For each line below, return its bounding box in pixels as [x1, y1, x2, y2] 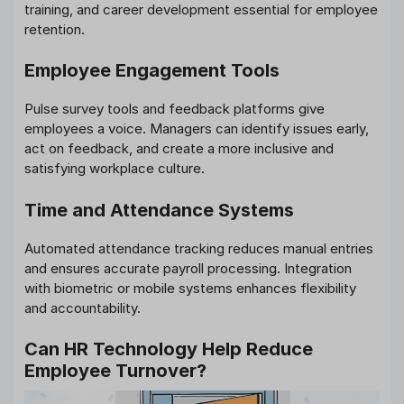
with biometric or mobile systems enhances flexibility [24, 279, 356, 297]
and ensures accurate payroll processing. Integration [24, 259, 352, 277]
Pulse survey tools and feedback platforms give [24, 100, 325, 118]
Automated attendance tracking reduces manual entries [24, 239, 373, 257]
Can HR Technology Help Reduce [24, 338, 313, 361]
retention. [24, 20, 85, 38]
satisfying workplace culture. [24, 160, 205, 178]
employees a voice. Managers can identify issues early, [24, 120, 369, 138]
